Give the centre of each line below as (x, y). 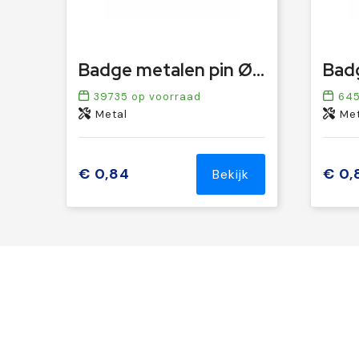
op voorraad (164, 97)
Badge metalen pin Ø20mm (258, 71)
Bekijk (230, 175)
